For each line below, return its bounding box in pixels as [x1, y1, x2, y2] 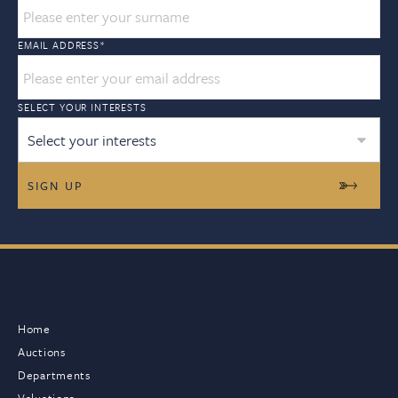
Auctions [18, 343, 66, 362]
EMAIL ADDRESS [18, 37, 99, 53]
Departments [18, 366, 91, 385]
